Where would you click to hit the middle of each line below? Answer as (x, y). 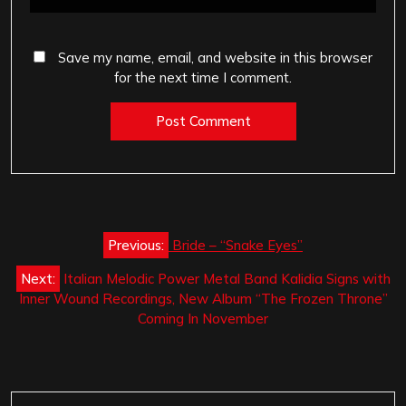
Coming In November (203, 318)
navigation (75, 261)
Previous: (136, 245)
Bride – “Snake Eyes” (237, 245)
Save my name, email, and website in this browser (215, 58)
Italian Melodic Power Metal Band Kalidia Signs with (227, 278)
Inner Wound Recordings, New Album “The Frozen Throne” (203, 298)
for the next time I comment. (203, 78)
